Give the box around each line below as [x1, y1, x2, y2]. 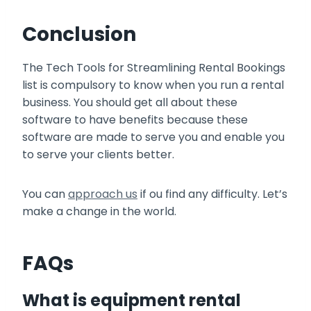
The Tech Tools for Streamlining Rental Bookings [22, 60, 285, 76]
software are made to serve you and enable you [22, 129, 285, 146]
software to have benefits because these [22, 112, 248, 128]
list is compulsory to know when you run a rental [22, 77, 284, 94]
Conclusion [22, 21, 136, 49]
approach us [68, 186, 137, 203]
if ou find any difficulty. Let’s [137, 186, 287, 203]
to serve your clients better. [22, 146, 177, 163]
